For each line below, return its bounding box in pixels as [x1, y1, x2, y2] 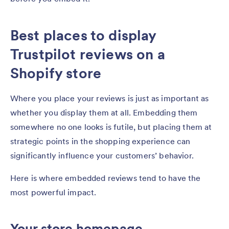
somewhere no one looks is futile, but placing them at [10, 121, 212, 132]
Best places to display [10, 26, 156, 44]
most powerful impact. [10, 187, 99, 197]
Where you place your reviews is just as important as [10, 93, 209, 103]
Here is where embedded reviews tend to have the [10, 172, 201, 183]
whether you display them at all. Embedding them [10, 107, 198, 118]
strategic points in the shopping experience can [10, 135, 191, 146]
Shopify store [10, 63, 102, 82]
